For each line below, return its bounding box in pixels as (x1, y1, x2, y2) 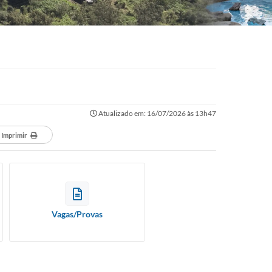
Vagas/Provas (52, 209, 103, 219)
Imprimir (1, 131, 27, 139)
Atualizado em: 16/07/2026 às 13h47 (97, 109, 216, 118)
